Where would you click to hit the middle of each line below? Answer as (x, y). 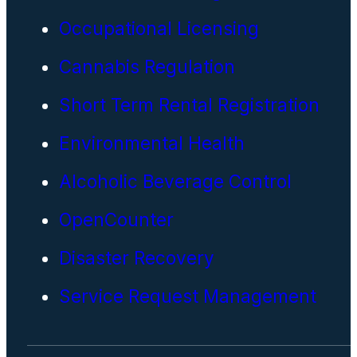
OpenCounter (116, 219)
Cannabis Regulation (147, 66)
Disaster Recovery (136, 257)
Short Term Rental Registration (189, 104)
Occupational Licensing (159, 28)
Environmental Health (151, 143)
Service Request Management (187, 296)
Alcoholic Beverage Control (175, 181)
